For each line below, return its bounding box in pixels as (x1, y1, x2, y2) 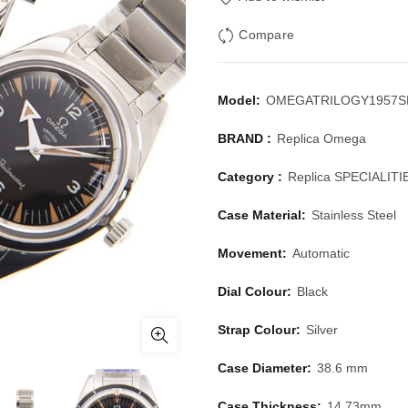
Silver (305, 322, 338, 337)
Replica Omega (276, 131, 366, 146)
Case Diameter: (217, 361, 315, 375)
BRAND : (217, 131, 275, 146)
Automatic (291, 246, 350, 260)
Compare (239, 27, 295, 43)
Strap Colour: (217, 322, 304, 337)
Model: (217, 93, 264, 107)
